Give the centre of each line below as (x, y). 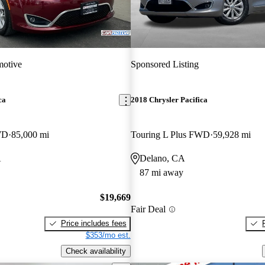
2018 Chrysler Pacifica (169, 100)
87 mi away (161, 173)
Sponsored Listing (164, 64)
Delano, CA (162, 159)
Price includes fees (93, 223)
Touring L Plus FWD (170, 135)
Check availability (96, 251)
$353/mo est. (108, 235)
